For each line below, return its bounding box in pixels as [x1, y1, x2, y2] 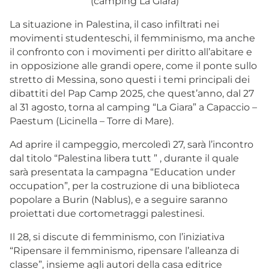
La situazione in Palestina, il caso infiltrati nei [10, 18, 219, 30]
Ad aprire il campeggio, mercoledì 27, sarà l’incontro [10, 138, 253, 150]
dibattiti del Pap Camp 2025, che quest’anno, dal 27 [10, 87, 254, 99]
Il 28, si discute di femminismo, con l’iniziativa [10, 231, 225, 243]
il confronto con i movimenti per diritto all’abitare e [10, 46, 252, 58]
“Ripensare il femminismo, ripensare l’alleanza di [10, 244, 239, 256]
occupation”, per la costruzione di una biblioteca [10, 180, 240, 192]
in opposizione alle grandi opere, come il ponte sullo [10, 59, 257, 71]
